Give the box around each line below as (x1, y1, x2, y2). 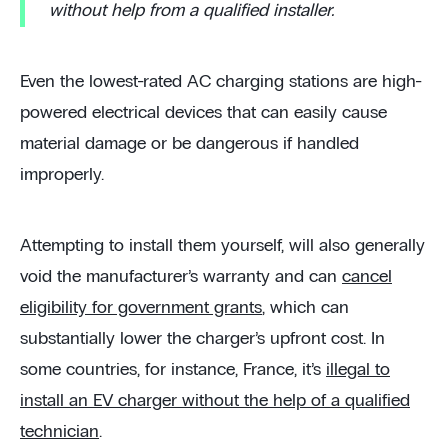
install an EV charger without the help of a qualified (20, 391, 410, 410)
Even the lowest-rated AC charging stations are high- (20, 72, 422, 91)
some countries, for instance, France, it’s (20, 360, 326, 379)
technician (20, 422, 99, 441)
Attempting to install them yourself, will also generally (20, 236, 425, 255)
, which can (262, 298, 349, 317)
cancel (342, 267, 392, 286)
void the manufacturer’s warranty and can (20, 267, 342, 286)
